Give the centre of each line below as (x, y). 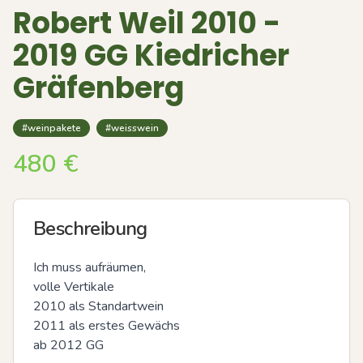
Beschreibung (90, 228)
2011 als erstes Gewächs (108, 326)
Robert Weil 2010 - (147, 23)
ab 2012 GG (68, 345)
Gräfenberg (98, 88)
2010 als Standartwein (98, 306)
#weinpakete (51, 128)
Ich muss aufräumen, (90, 267)
